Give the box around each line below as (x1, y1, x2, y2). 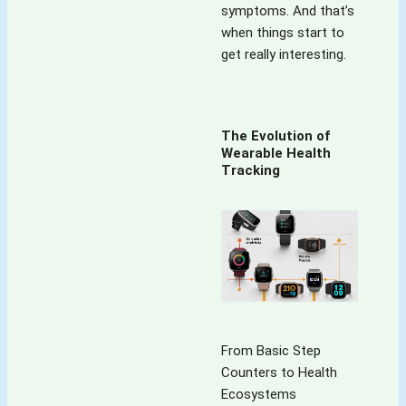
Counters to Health (221, 364, 337, 382)
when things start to (221, 24, 344, 41)
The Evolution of (221, 127, 330, 144)
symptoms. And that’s (221, 2, 354, 19)
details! (81, 7, 128, 25)
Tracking (221, 161, 280, 179)
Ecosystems (221, 386, 296, 403)
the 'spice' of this (81, 51, 189, 69)
